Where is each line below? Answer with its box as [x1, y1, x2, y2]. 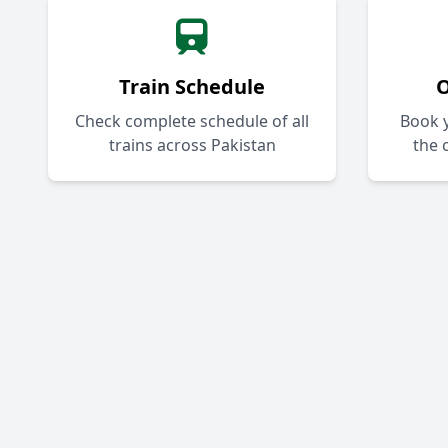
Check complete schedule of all [75, 110, 309, 133]
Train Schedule [119, 73, 265, 101]
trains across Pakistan [108, 134, 276, 157]
